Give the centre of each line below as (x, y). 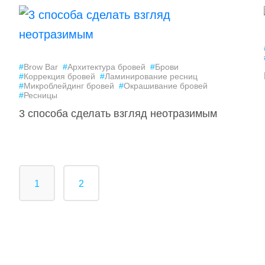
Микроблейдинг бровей (69, 86)
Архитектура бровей (106, 67)
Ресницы (40, 95)
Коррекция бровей (59, 76)
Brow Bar (41, 67)
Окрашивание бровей (165, 86)
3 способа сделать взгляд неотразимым (118, 114)
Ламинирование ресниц (151, 76)
